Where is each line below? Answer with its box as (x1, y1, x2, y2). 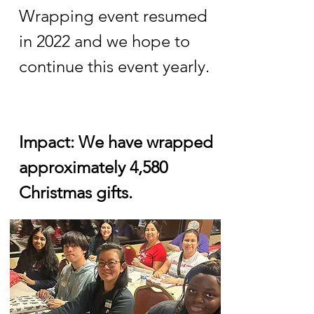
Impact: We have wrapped (19, 132, 213, 152)
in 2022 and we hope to (19, 31, 190, 51)
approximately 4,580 (19, 157, 168, 177)
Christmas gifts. (19, 182, 132, 203)
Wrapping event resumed (19, 6, 207, 26)
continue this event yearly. (19, 56, 210, 76)
